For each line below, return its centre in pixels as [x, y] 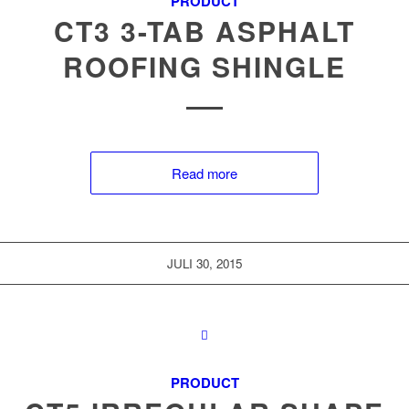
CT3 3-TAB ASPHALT [204, 31]
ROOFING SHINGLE [204, 66]
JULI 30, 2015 [204, 263]
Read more [204, 173]
